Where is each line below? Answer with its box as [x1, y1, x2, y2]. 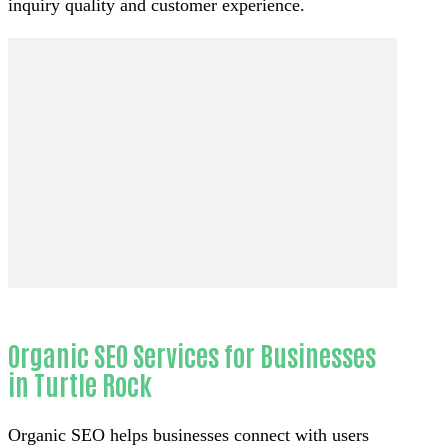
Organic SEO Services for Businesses [8, 336, 376, 372]
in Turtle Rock [8, 365, 152, 401]
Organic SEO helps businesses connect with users [8, 425, 369, 446]
